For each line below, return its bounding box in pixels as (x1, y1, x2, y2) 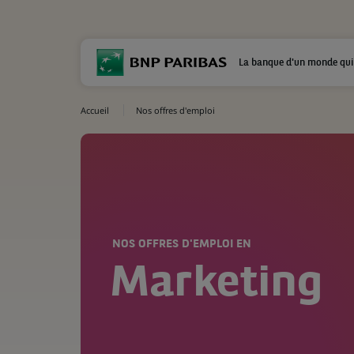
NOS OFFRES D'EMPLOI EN (112, 239, 251, 250)
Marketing (110, 263, 322, 307)
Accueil (81, 104, 109, 116)
